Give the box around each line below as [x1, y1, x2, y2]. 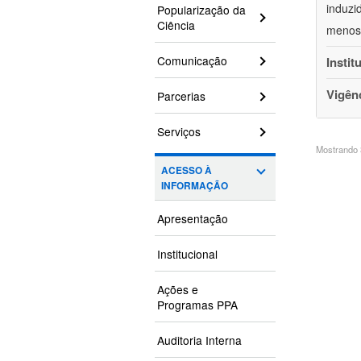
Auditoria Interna [157, 332, 242, 349]
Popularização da [157, 2, 246, 19]
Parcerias [157, 88, 205, 105]
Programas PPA [157, 297, 238, 313]
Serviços [157, 123, 201, 140]
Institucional [157, 246, 218, 263]
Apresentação [157, 210, 228, 227]
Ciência [157, 17, 195, 34]
